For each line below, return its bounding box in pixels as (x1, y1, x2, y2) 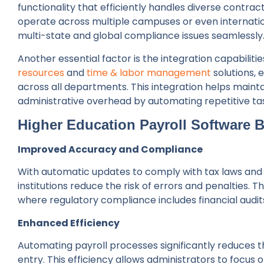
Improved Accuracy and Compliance (18, 143, 203, 157)
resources (18, 65, 64, 80)
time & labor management (87, 65, 211, 80)
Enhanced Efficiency (18, 216, 120, 230)
